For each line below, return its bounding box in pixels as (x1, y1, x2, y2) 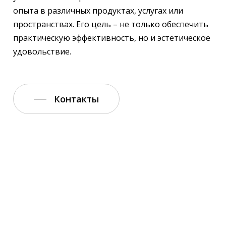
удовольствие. (13, 46, 71, 58)
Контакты (53, 93, 99, 105)
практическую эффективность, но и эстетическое (13, 32, 210, 44)
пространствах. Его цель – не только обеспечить (13, 19, 208, 30)
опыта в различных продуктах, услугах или (13, 5, 183, 17)
